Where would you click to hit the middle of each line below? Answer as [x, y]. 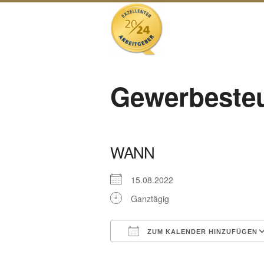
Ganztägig [150, 199]
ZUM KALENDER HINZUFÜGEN [201, 232]
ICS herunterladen [165, 253]
